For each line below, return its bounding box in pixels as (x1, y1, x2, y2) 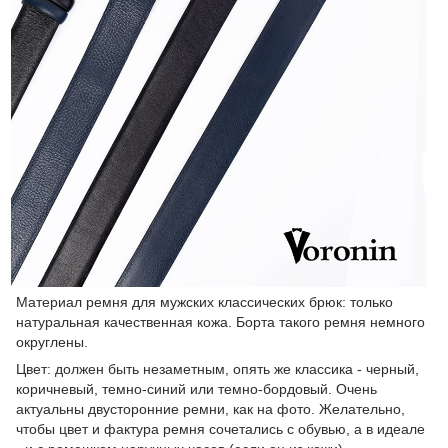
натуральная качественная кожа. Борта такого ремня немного (16, 314, 425, 330)
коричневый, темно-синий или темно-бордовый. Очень (16, 381, 377, 397)
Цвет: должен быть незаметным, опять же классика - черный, (16, 361, 419, 377)
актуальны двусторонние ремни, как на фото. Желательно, (16, 401, 405, 417)
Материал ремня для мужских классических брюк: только (16, 294, 393, 310)
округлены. (16, 334, 88, 350)
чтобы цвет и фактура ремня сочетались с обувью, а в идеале (16, 421, 425, 437)
